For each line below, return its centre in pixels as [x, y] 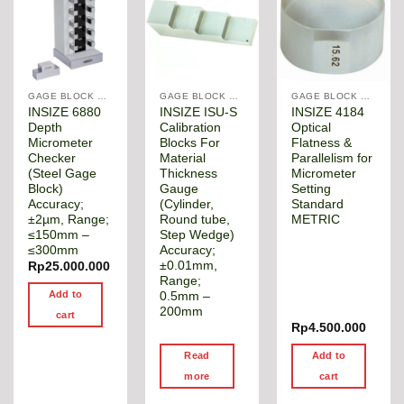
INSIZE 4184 [328, 113]
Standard [318, 205]
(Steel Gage [63, 174]
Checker [52, 159]
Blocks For [190, 143]
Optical [312, 128]
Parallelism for [332, 159]
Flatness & [322, 143]
